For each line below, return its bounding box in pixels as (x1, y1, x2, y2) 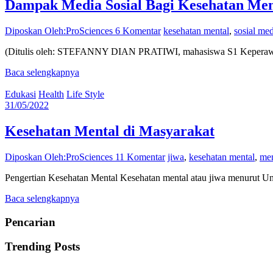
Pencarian (5, 215, 55, 229)
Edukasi (5, 89, 36, 100)
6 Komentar (115, 26, 161, 37)
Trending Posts (5, 240, 80, 253)
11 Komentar (115, 151, 165, 162)
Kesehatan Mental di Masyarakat (5, 123, 214, 140)
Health (38, 89, 64, 100)
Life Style (66, 89, 104, 100)
